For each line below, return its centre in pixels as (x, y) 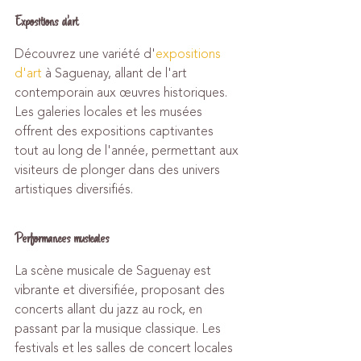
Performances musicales (62, 238)
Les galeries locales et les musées (110, 112)
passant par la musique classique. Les (119, 329)
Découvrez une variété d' (85, 54)
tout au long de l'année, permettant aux (128, 151)
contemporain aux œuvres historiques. (122, 93)
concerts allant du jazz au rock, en (110, 309)
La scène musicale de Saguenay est (114, 271)
